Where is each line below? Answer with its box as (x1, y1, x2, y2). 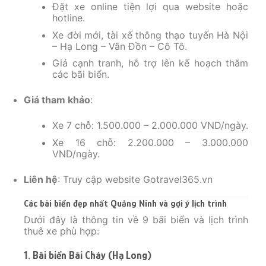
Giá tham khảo (24, 94, 90, 106)
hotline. (52, 12, 85, 24)
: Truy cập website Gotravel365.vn (58, 173, 213, 186)
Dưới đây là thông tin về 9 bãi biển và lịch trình (24, 213, 248, 226)
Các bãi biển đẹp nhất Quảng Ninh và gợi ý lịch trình (24, 198, 227, 209)
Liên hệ (24, 173, 58, 186)
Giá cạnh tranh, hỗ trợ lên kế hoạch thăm (52, 57, 248, 69)
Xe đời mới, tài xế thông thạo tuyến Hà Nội (52, 28, 248, 41)
